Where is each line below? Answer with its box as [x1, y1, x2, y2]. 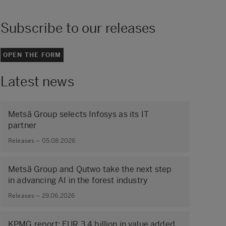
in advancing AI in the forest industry [8, 175, 148, 185]
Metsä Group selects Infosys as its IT [8, 109, 149, 119]
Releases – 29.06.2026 [8, 192, 75, 199]
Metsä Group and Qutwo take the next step [8, 164, 172, 174]
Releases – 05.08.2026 [8, 137, 76, 144]
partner [8, 120, 37, 130]
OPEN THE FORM [3, 51, 62, 59]
